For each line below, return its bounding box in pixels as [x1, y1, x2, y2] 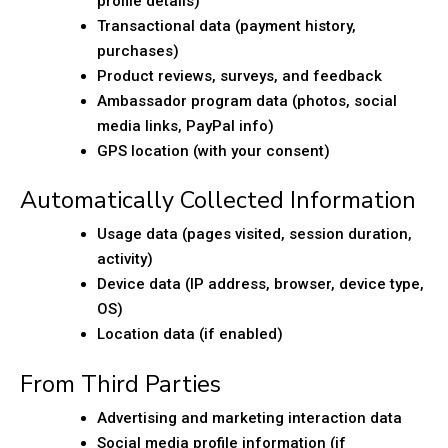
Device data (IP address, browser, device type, [97, 275, 424, 293]
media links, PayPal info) [97, 116, 274, 135]
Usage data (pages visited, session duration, [97, 225, 412, 243]
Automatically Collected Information [20, 184, 416, 216]
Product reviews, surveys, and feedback [97, 66, 382, 85]
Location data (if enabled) [97, 325, 283, 343]
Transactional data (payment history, [97, 16, 356, 35]
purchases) [97, 41, 179, 60]
